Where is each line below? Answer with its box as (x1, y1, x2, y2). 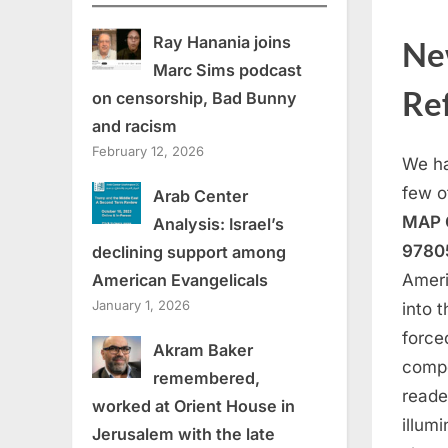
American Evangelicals (92, 270, 272, 291)
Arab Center (152, 186, 248, 207)
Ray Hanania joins (152, 32, 291, 53)
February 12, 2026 (92, 143, 204, 160)
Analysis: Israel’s (152, 214, 284, 235)
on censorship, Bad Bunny (92, 88, 297, 109)
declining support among (92, 242, 286, 263)
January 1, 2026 (92, 297, 190, 314)
